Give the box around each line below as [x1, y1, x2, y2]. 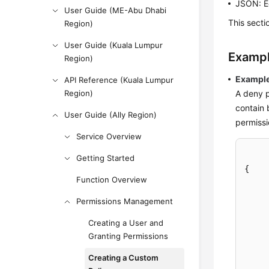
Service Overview [76, 131, 142, 141]
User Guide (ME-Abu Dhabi [64, 5, 167, 15]
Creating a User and [88, 218, 164, 228]
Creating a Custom [88, 253, 159, 262]
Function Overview [76, 175, 148, 184]
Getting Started [76, 153, 135, 163]
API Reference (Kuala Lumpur [64, 75, 174, 85]
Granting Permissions [88, 231, 169, 241]
